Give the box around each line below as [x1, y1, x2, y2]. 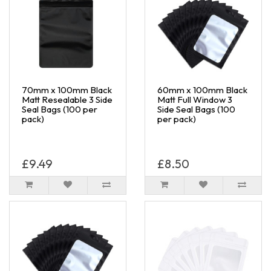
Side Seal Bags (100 [157, 103, 235, 115]
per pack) [157, 113, 196, 125]
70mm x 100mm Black [22, 83, 112, 96]
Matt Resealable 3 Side [22, 93, 113, 105]
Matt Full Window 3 [157, 93, 232, 105]
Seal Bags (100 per [22, 103, 97, 115]
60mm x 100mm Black [157, 83, 247, 96]
